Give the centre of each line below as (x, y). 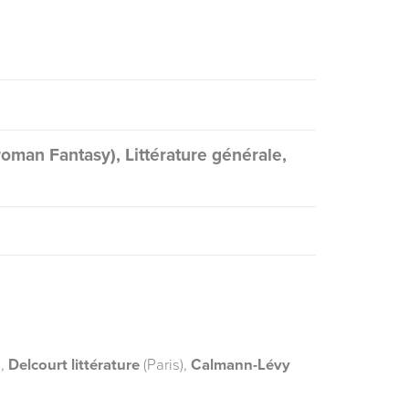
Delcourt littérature (74, 365)
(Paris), (165, 365)
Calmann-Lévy (241, 365)
